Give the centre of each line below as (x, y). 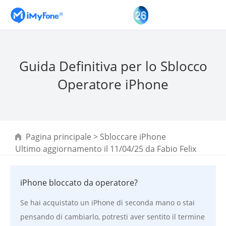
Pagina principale (59, 137)
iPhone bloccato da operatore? (79, 183)
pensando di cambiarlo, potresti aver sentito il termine (112, 217)
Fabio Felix (177, 149)
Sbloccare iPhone (133, 137)
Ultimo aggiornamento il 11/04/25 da (86, 149)
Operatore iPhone (113, 84)
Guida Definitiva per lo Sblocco (113, 66)
